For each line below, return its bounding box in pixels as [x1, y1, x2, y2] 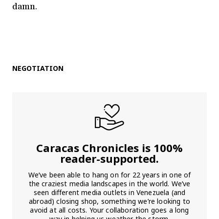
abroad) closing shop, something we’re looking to [29, 197, 190, 206]
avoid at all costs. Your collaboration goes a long [30, 205, 189, 215]
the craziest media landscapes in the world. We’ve [28, 179, 191, 189]
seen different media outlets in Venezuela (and [33, 188, 186, 197]
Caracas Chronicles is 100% [36, 140, 183, 155]
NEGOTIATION [12, 64, 64, 73]
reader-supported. [60, 151, 159, 166]
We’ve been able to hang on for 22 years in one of [28, 170, 191, 180]
